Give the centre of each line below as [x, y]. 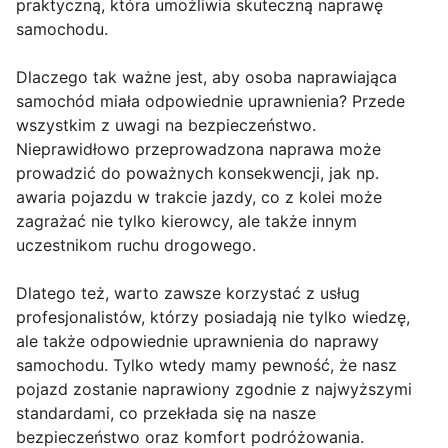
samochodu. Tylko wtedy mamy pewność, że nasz [206, 365]
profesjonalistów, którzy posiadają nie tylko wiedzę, [213, 317]
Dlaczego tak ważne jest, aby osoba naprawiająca [206, 77]
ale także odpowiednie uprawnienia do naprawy [197, 341]
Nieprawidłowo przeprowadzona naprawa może [198, 149]
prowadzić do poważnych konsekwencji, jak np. [197, 173]
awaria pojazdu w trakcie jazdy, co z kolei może [199, 197]
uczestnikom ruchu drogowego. [136, 245]
